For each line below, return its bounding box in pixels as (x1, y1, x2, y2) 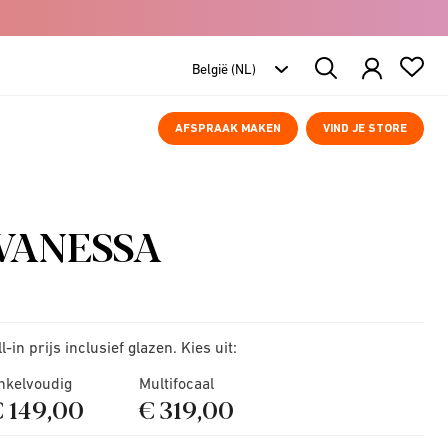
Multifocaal (139, 374, 215, 392)
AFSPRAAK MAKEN (175, 121, 281, 135)
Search (314, 55, 363, 74)
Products (314, 73, 377, 92)
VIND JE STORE (323, 121, 407, 135)
